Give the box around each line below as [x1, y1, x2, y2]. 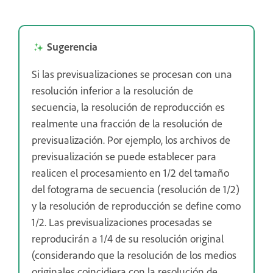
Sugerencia [47, 39, 97, 53]
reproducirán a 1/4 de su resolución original [32, 231, 224, 245]
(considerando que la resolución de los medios [32, 247, 236, 261]
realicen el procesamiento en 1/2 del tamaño [32, 165, 229, 179]
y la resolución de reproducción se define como [32, 198, 241, 212]
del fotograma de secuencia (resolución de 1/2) [32, 182, 239, 196]
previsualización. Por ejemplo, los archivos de [32, 132, 230, 146]
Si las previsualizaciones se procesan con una [32, 66, 232, 80]
